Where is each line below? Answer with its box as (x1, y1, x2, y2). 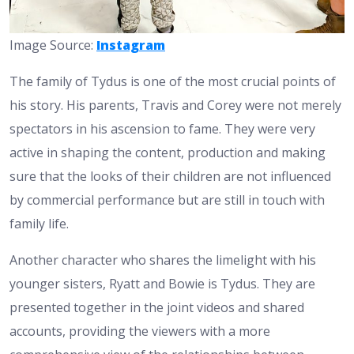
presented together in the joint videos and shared (9, 298, 304, 316)
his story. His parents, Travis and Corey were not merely (9, 96, 341, 114)
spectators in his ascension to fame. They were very (9, 119, 315, 137)
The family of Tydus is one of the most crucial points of (9, 72, 336, 90)
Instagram (96, 36, 165, 54)
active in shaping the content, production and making (9, 143, 326, 161)
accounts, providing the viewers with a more (9, 322, 270, 340)
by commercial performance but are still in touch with (9, 190, 325, 209)
